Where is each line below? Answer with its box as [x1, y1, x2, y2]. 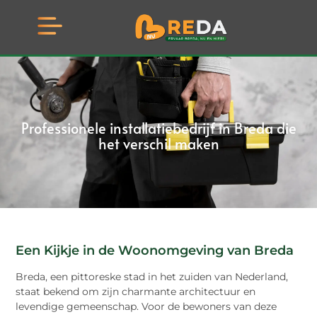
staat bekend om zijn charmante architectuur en [16, 285, 256, 299]
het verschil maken [98, 134, 219, 154]
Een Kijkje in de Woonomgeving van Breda [16, 243, 294, 259]
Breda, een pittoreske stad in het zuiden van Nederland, [16, 270, 289, 284]
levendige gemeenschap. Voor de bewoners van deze [16, 300, 277, 313]
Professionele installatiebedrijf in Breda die [21, 118, 296, 138]
